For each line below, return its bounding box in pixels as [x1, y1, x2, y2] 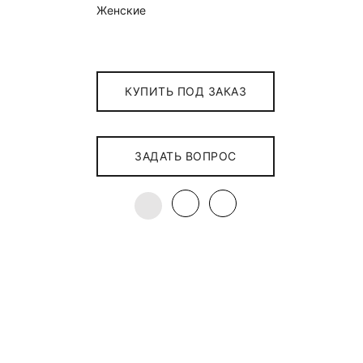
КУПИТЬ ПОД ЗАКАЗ [125, 84, 247, 98]
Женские [96, 3, 146, 17]
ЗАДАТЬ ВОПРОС [135, 149, 237, 163]
